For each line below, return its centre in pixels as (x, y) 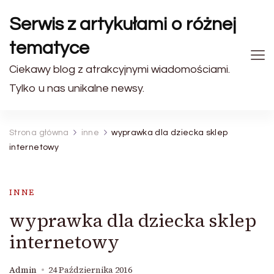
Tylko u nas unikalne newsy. (77, 88)
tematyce (49, 48)
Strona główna (39, 133)
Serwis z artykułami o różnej (123, 24)
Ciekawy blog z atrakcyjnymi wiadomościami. (120, 69)
